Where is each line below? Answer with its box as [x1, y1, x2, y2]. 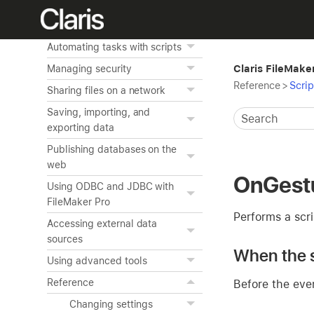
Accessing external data [47, 218, 158, 229]
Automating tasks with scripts [47, 41, 182, 53]
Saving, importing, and [47, 107, 151, 118]
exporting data [47, 122, 114, 133]
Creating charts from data [47, 20, 165, 31]
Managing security [47, 63, 132, 74]
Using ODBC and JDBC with [47, 181, 175, 192]
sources [47, 233, 83, 245]
